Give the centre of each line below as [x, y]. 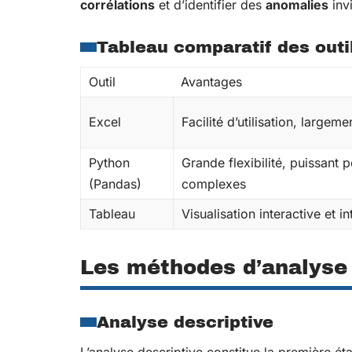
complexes [214, 184]
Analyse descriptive [185, 322]
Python [109, 163]
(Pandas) [115, 184]
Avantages [211, 82]
